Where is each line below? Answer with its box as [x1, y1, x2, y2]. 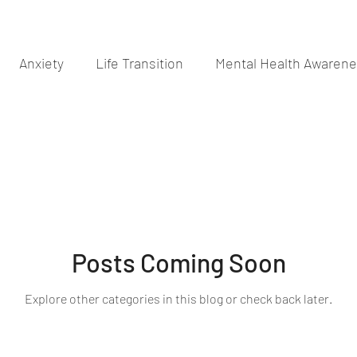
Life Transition [96, 53, 183, 72]
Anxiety [19, 53, 64, 72]
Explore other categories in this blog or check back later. [25, 290, 332, 306]
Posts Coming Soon [71, 246, 286, 277]
